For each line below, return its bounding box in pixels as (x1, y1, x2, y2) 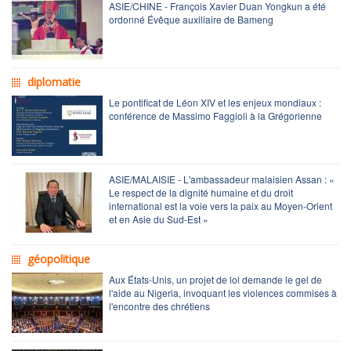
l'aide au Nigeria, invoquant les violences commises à (109, 285, 337, 299)
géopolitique (27, 251, 90, 266)
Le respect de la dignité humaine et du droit (109, 185, 293, 199)
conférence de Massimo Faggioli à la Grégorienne (109, 108, 322, 122)
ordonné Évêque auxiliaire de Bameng (109, 12, 273, 26)
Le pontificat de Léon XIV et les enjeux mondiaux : (109, 95, 321, 109)
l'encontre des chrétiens (109, 299, 210, 313)
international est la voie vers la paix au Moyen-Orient (109, 198, 332, 212)
